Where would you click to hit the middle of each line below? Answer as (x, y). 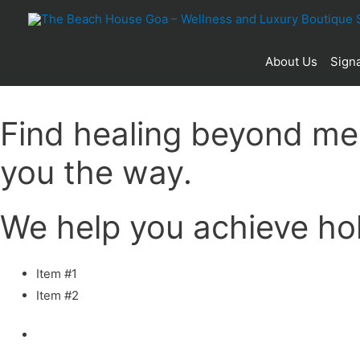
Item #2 (57, 295)
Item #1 (57, 273)
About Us (291, 61)
